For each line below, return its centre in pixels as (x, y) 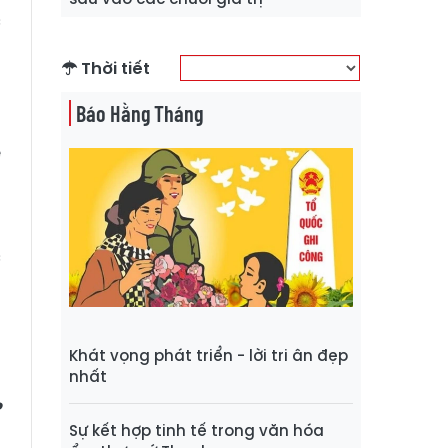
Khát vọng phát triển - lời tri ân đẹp (208, 356)
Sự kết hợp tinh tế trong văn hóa (196, 431)
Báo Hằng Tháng (139, 112)
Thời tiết (113, 68)
